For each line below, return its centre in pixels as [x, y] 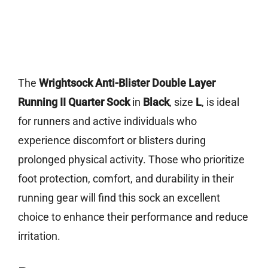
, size [182, 102]
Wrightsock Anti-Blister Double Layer [127, 83]
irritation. [39, 236]
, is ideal [220, 102]
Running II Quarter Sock [74, 102]
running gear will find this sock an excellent [119, 198]
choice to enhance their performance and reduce [133, 217]
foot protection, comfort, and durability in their [126, 179]
